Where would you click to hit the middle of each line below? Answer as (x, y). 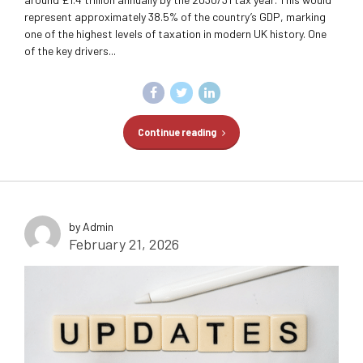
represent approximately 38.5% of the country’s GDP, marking (175, 16)
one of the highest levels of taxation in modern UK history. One (175, 33)
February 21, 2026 (124, 244)
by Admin (91, 227)
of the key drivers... (70, 50)
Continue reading (177, 132)
